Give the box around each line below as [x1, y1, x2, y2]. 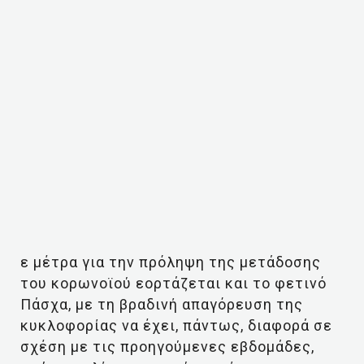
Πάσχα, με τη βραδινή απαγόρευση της [20, 296, 303, 313]
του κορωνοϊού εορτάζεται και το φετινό [20, 275, 327, 292]
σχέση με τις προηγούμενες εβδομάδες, [20, 338, 314, 355]
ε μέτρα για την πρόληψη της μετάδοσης [20, 253, 321, 271]
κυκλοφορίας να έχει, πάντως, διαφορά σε [20, 317, 332, 334]
